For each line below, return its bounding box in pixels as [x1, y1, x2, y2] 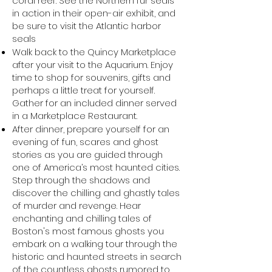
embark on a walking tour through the [12, 237, 177, 250]
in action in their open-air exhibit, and [12, 7, 175, 19]
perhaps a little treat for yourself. [12, 84, 155, 97]
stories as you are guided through [12, 148, 163, 161]
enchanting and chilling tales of [12, 212, 152, 225]
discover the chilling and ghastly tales [12, 186, 180, 199]
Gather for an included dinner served [12, 97, 177, 109]
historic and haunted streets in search [12, 250, 182, 263]
